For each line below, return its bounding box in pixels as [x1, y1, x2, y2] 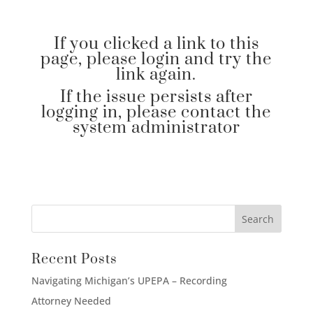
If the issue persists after [59, 87, 253, 108]
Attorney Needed [31, 294, 111, 307]
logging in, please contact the [41, 102, 272, 123]
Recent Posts [31, 251, 117, 268]
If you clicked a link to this [53, 34, 259, 54]
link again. [116, 64, 197, 85]
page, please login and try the [41, 49, 272, 70]
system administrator [72, 117, 240, 138]
